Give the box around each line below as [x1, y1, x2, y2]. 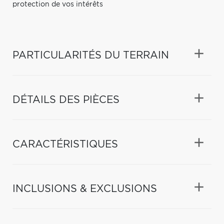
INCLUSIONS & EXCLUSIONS [12, 183, 157, 194]
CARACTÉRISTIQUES [12, 139, 118, 149]
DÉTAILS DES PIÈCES [12, 94, 119, 105]
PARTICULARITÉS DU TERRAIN [12, 50, 169, 60]
